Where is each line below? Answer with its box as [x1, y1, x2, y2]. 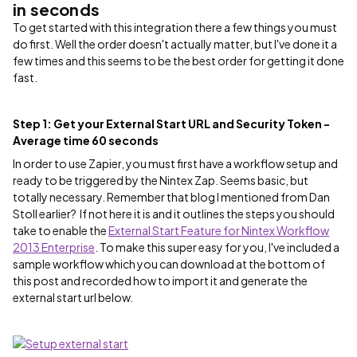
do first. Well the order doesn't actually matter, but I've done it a [13, 37, 337, 51]
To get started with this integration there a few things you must [13, 20, 337, 34]
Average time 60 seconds [13, 133, 159, 147]
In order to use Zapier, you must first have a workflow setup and [13, 156, 338, 171]
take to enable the [13, 223, 108, 237]
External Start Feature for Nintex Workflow [108, 223, 329, 237]
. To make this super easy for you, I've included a [95, 240, 339, 254]
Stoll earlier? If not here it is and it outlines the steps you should [13, 206, 335, 221]
